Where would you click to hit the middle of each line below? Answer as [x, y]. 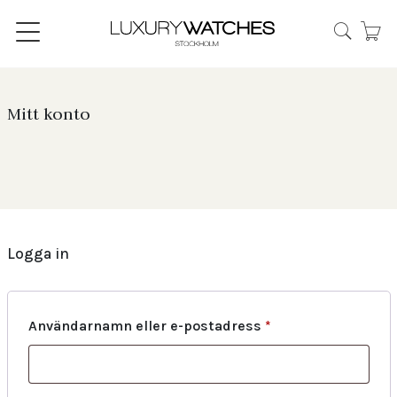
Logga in [38, 253]
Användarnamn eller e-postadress [146, 326]
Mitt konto [48, 114]
